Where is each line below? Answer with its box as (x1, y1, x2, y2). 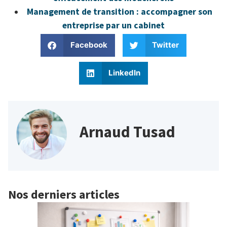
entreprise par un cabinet (62, 20, 165, 31)
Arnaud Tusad (80, 122, 175, 142)
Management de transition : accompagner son (27, 6, 213, 18)
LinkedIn (108, 68, 141, 78)
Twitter (152, 40, 179, 50)
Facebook (70, 40, 107, 50)
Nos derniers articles (8, 186, 120, 202)
